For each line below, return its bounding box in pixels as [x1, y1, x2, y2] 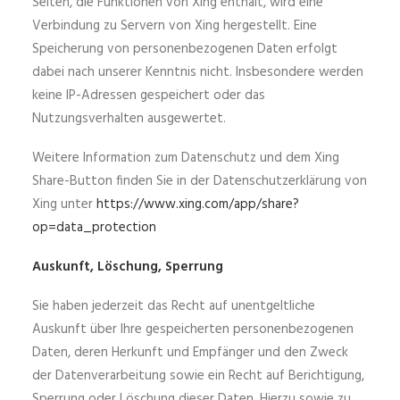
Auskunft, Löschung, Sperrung [32, 256, 223, 278]
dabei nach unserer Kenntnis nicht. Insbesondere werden [32, 62, 363, 83]
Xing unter [32, 194, 96, 215]
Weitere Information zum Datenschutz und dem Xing [32, 147, 339, 169]
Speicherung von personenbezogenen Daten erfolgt [32, 38, 337, 60]
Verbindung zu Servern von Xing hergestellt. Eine [32, 15, 317, 37]
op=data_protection [32, 217, 156, 238]
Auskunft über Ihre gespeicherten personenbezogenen [32, 319, 354, 340]
